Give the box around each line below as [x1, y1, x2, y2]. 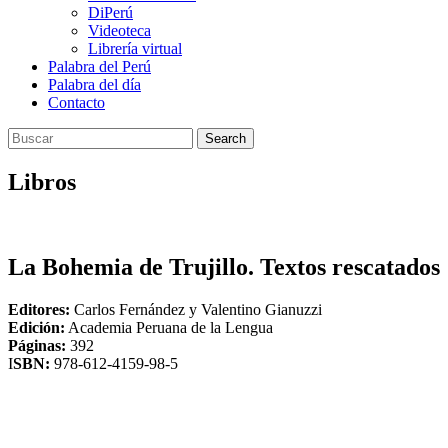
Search [205, 131, 246, 146]
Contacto [48, 94, 105, 111]
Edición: [8, 318, 65, 336]
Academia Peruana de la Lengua [65, 318, 273, 336]
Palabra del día [48, 76, 141, 93]
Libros [8, 168, 76, 195]
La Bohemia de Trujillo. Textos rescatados [8, 253, 440, 280]
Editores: [8, 300, 74, 318]
